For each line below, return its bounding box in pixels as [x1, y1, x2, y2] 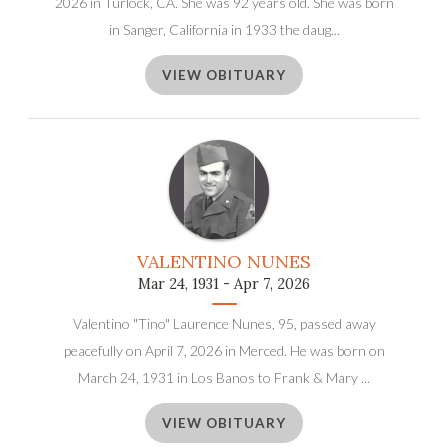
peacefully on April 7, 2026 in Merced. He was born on [63, 342, 385, 360]
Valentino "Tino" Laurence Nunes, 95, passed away [72, 315, 376, 333]
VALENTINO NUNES [137, 250, 311, 274]
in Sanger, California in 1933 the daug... [108, 21, 340, 39]
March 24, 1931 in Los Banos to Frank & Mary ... [78, 369, 370, 387]
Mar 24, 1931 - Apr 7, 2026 [138, 275, 310, 294]
